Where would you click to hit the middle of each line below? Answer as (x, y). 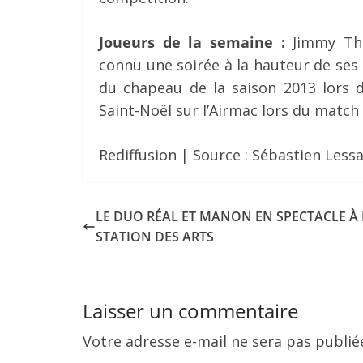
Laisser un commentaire (190, 310)
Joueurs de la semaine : (196, 42)
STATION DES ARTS (155, 236)
